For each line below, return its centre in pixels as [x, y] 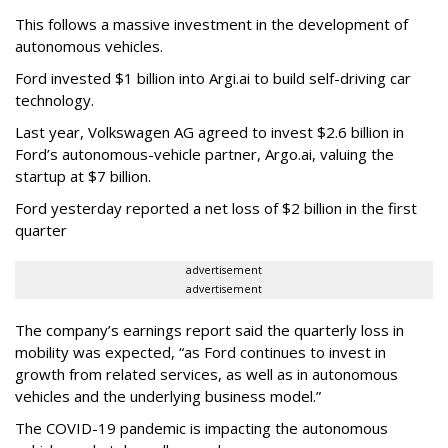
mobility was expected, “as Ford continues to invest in [200, 351]
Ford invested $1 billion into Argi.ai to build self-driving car [213, 77]
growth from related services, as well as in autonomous [206, 373]
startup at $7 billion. [83, 175]
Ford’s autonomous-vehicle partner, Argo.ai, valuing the [204, 153]
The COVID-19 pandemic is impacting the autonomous [201, 427]
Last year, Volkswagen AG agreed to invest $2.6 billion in [209, 131]
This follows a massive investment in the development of [211, 23]
